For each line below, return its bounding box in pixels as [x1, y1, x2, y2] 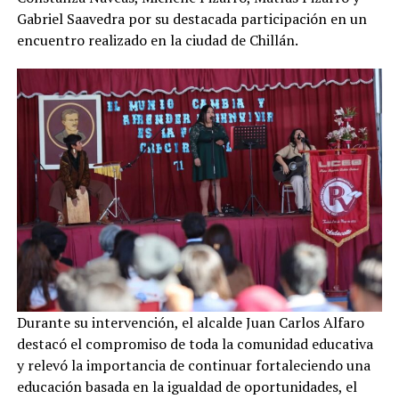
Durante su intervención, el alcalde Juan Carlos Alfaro [16, 313, 364, 333]
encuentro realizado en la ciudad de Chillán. [16, 29, 298, 50]
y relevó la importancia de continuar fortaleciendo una [16, 355, 370, 376]
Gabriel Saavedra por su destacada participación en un [16, 8, 367, 28]
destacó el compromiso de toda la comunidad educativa [16, 334, 373, 354]
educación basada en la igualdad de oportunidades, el [16, 377, 357, 397]
